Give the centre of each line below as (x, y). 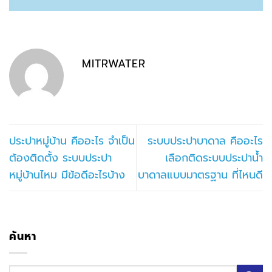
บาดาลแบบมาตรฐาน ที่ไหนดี (200, 175)
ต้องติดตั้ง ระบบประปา (60, 158)
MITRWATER (114, 63)
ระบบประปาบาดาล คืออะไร (205, 141)
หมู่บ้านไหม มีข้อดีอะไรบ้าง (67, 175)
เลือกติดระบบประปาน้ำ (214, 158)
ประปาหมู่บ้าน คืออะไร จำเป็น (72, 141)
